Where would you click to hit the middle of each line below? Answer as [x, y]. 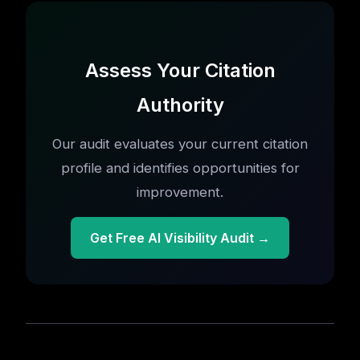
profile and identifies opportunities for [180, 168]
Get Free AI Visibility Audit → [180, 238]
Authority [180, 105]
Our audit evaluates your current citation [180, 144]
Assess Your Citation [180, 70]
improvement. [180, 192]
